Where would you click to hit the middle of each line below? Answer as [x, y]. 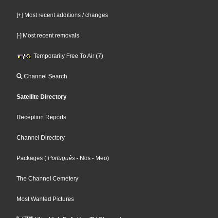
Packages [30, 158]
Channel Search [45, 76]
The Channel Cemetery [48, 178]
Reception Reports [42, 117]
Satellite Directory [42, 97]
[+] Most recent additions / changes [63, 15]
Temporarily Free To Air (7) [68, 56]
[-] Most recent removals [48, 35]
